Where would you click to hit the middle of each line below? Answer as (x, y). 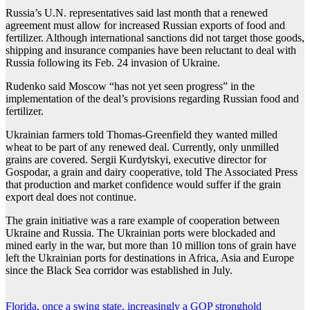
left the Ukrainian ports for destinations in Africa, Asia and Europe (150, 257)
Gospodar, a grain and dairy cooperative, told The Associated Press (152, 172)
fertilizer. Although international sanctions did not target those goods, (155, 37)
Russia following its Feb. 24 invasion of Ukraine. (113, 62)
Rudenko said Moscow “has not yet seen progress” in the (130, 86)
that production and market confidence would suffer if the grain (143, 184)
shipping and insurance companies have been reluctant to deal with (151, 50)
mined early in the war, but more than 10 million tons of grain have (151, 245)
